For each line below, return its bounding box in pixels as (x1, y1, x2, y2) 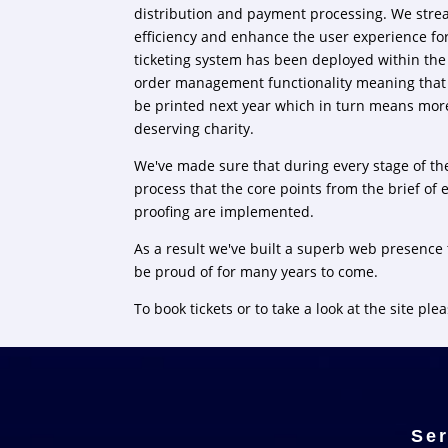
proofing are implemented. (134, 201, 315, 221)
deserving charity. (134, 118, 255, 138)
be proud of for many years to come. (134, 261, 379, 281)
